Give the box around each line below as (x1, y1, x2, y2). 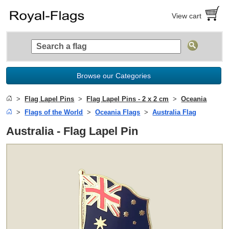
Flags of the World (25, 108, 83, 116)
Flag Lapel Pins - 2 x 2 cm (86, 95, 169, 103)
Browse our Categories (77, 71, 151, 80)
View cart (172, 11, 202, 20)
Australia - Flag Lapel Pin (6, 124, 139, 138)
